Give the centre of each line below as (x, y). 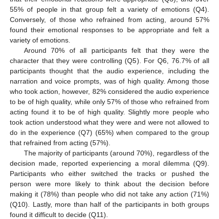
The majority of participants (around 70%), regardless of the (116, 153)
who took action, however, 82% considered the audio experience (109, 91)
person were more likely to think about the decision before (109, 184)
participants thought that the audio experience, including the (109, 71)
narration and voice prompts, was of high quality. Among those (109, 81)
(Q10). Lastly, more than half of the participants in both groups (109, 204)
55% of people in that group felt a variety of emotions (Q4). (109, 9)
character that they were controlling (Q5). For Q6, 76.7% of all (109, 60)
